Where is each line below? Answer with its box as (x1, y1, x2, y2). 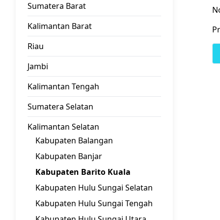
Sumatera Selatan (27, 101, 93, 112)
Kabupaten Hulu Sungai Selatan (35, 182, 153, 193)
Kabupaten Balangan (35, 135, 113, 146)
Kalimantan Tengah (27, 81, 99, 92)
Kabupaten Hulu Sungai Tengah (35, 198, 153, 209)
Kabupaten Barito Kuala (35, 166, 131, 177)
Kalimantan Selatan (27, 121, 99, 132)
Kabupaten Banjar (35, 151, 102, 162)
